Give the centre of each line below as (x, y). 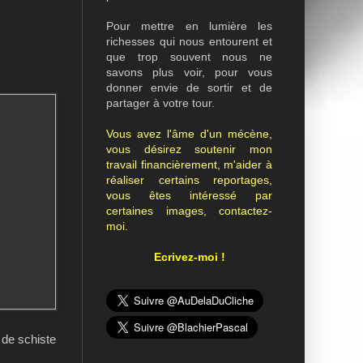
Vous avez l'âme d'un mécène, (189, 134)
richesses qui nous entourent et (189, 41)
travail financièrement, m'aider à (189, 164)
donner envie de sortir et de (189, 88)
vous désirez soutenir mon (189, 149)
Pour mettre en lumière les (189, 26)
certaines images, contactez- (189, 211)
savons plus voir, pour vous (189, 72)
